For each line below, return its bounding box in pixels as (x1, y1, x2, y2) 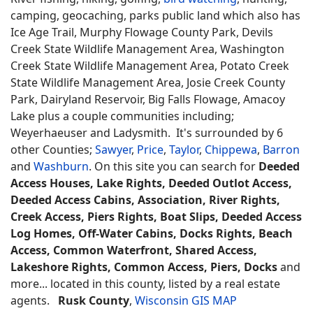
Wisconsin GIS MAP (135, 293, 237, 308)
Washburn (34, 159, 89, 174)
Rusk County (58, 293, 129, 308)
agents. (10, 293, 58, 308)
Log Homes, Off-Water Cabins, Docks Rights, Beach (10, 226, 293, 241)
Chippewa (205, 142, 257, 157)
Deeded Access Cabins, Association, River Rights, (10, 192, 280, 208)
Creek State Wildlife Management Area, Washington (10, 41, 284, 57)
